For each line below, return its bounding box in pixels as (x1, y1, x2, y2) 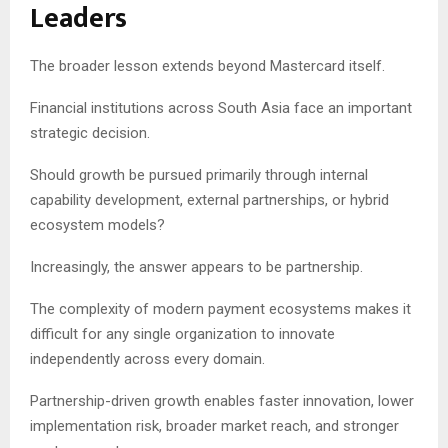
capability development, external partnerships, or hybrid (30, 190, 389, 209)
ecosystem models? (30, 215, 165, 234)
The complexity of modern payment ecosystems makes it (30, 299, 411, 318)
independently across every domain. (30, 349, 265, 368)
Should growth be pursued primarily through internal (30, 165, 368, 184)
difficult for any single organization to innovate (30, 324, 335, 343)
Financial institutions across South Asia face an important (30, 98, 412, 117)
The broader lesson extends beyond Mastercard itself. (30, 56, 385, 75)
